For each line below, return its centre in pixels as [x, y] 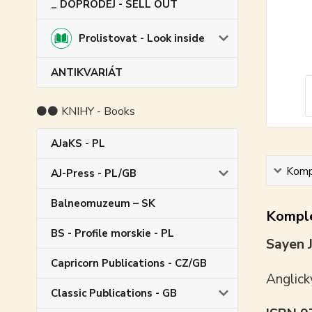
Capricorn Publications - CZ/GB [129, 263]
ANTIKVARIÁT [87, 72]
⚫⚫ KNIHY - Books [86, 111]
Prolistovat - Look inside [141, 38]
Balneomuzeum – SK [103, 203]
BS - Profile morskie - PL [112, 233]
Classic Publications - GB [114, 293]
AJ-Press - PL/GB [94, 173]
